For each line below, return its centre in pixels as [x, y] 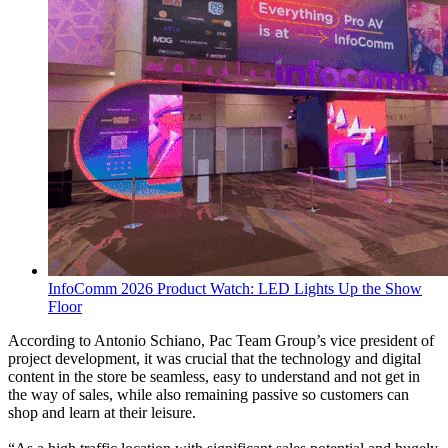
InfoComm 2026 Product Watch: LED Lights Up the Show [235, 288]
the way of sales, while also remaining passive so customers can [208, 394]
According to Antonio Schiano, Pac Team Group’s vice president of [221, 340]
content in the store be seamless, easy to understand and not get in [214, 376]
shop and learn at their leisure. [102, 412]
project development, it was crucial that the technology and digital [214, 358]
